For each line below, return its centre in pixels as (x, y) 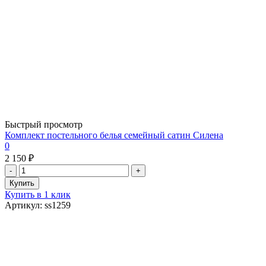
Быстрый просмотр (44, 124)
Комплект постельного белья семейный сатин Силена (114, 135)
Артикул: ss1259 (38, 205)
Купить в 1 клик (38, 194)
